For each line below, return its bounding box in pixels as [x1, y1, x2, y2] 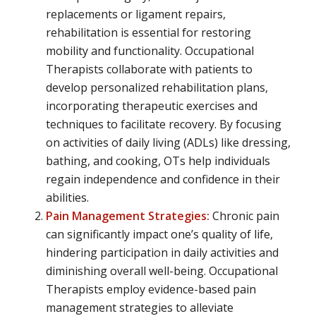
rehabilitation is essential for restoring [45, 25, 251, 41]
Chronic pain [209, 208, 279, 224]
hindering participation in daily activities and [45, 245, 279, 261]
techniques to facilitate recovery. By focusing [45, 116, 281, 133]
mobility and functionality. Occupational [45, 43, 254, 59]
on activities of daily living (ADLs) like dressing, [45, 135, 291, 151]
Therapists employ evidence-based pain [45, 281, 256, 298]
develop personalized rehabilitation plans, [45, 80, 268, 96]
